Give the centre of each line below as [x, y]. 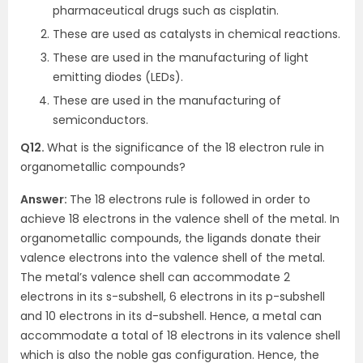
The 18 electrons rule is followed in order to [190, 199]
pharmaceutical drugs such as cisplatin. [166, 11]
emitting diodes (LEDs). [118, 77]
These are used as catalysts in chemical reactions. [196, 34]
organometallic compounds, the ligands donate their [171, 238]
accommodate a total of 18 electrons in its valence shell [180, 335]
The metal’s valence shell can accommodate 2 [155, 277]
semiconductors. [100, 120]
